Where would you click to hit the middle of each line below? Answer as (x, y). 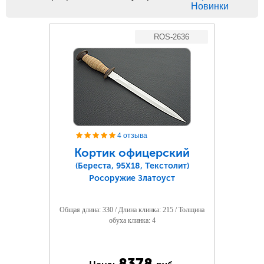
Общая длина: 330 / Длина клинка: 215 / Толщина (132, 210)
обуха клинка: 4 (132, 220)
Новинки (210, 6)
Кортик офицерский (132, 153)
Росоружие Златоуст (132, 178)
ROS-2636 (172, 37)
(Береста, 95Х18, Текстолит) (132, 166)
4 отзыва (132, 136)
